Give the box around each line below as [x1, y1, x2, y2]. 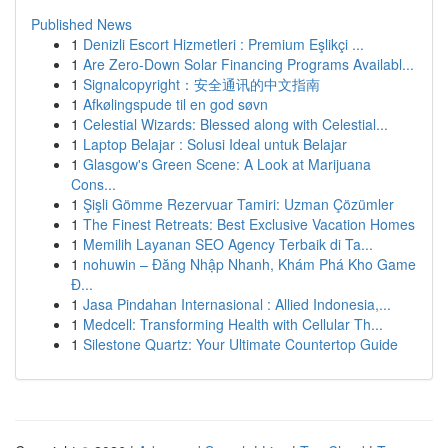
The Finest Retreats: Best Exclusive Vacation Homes [83, 214, 415, 234]
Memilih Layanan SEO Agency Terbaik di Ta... [83, 234, 373, 254]
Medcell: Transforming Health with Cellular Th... [83, 314, 383, 334]
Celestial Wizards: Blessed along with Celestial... [83, 114, 388, 134]
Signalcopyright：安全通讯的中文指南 [83, 74, 320, 94]
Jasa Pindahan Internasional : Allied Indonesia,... [83, 294, 391, 314]
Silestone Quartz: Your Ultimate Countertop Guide [83, 334, 398, 354]
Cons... [71, 174, 116, 194]
